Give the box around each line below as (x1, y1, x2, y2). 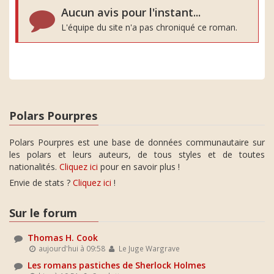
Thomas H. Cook (28, 232, 98, 243)
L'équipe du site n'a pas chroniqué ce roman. (61, 21, 237, 33)
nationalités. (9, 160, 59, 172)
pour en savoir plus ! (98, 160, 180, 172)
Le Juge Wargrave (116, 243, 180, 253)
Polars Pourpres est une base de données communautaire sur (9, 136, 265, 148)
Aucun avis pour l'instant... (61, 5, 201, 20)
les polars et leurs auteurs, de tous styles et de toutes (9, 148, 265, 160)
